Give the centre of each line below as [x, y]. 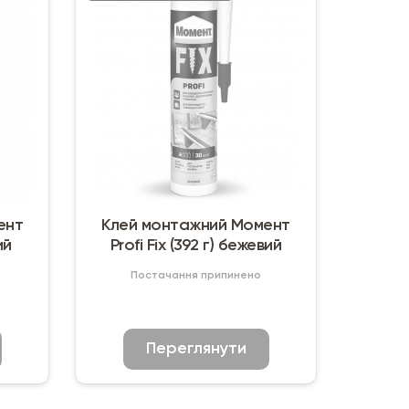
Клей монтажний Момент [196, 225]
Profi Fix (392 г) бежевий [196, 245]
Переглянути [196, 348]
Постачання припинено [196, 275]
